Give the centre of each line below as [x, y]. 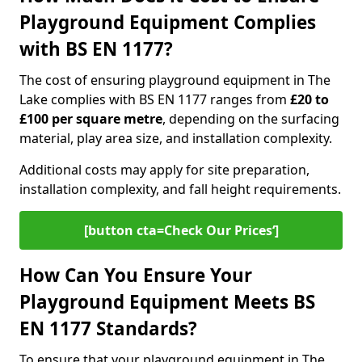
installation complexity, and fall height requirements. [180, 189]
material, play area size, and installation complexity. [177, 138]
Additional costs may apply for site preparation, [164, 170]
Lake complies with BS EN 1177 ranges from [155, 99]
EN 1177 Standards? [108, 328]
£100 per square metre [91, 119]
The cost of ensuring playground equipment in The [175, 80]
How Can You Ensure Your [136, 275]
